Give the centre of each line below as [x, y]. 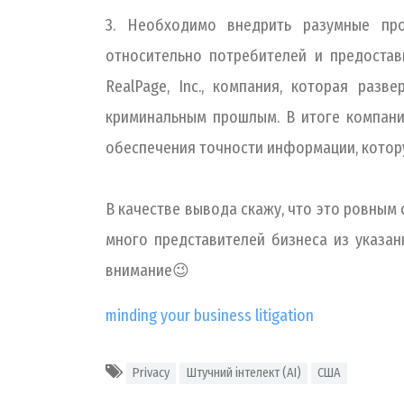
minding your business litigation [210, 316]
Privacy [151, 373]
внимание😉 [147, 271]
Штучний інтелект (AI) [243, 373]
